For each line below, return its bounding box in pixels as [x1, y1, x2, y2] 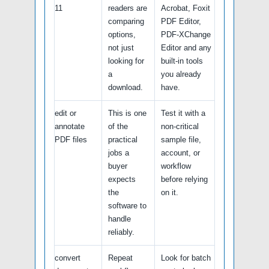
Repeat [108, 253, 133, 262]
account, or [161, 148, 200, 157]
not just [108, 43, 134, 52]
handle [108, 214, 131, 223]
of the [108, 121, 128, 131]
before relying [161, 174, 208, 184]
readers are [108, 3, 147, 13]
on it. [161, 187, 178, 197]
